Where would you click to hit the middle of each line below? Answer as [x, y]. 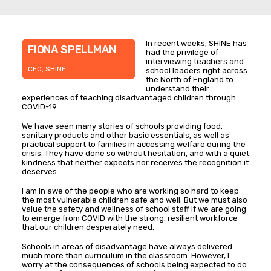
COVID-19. [40, 107]
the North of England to [190, 80]
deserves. [40, 172]
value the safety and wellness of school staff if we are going [134, 209]
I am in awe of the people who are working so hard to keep [130, 191]
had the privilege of [182, 53]
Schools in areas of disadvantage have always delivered [127, 247]
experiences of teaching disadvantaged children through [129, 98]
